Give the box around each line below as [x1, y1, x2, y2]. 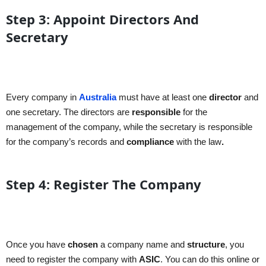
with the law [174, 137, 221, 147]
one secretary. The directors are [6, 107, 132, 118]
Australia [79, 92, 116, 103]
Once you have [6, 239, 68, 250]
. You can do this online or [160, 254, 259, 265]
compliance [126, 137, 174, 147]
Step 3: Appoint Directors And [6, 10, 199, 28]
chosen [68, 239, 98, 250]
